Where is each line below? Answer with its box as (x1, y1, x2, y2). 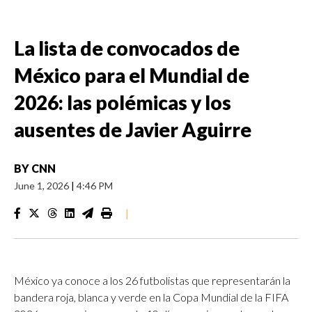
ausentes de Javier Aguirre (14, 118, 251, 141)
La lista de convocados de (14, 36, 240, 60)
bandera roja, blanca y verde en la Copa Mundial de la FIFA (14, 290, 288, 304)
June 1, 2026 (14, 180, 71, 192)
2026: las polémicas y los (14, 91, 231, 114)
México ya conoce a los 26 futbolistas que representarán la (14, 274, 290, 287)
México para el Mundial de (14, 63, 249, 87)
